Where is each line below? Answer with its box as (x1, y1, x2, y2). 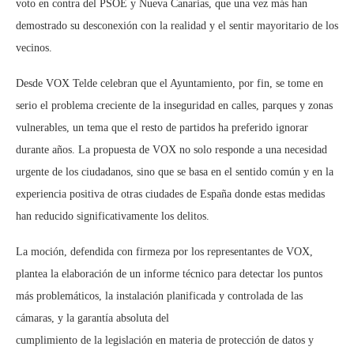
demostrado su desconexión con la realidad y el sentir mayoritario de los (16, 20, 338, 32)
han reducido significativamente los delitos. (16, 210, 209, 223)
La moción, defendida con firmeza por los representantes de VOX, (16, 246, 313, 258)
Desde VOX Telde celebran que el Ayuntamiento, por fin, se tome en (16, 77, 323, 90)
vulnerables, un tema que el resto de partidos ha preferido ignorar (16, 122, 308, 134)
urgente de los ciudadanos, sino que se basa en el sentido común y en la (16, 166, 333, 179)
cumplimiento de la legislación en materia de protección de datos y (16, 334, 314, 347)
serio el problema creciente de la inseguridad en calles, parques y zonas (16, 100, 333, 112)
